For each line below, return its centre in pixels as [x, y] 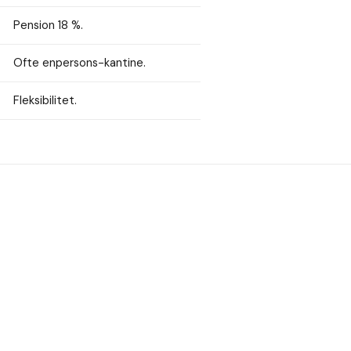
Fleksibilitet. [45, 101]
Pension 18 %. [48, 25]
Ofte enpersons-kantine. [79, 63]
